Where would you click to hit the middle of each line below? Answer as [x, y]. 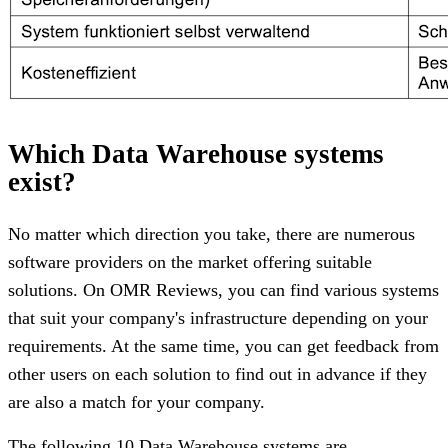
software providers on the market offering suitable [190, 261]
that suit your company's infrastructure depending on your [218, 317]
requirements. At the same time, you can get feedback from [223, 345]
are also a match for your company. [136, 401]
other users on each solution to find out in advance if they [217, 373]
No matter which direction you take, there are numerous [211, 233]
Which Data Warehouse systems [196, 153]
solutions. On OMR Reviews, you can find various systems [223, 289]
